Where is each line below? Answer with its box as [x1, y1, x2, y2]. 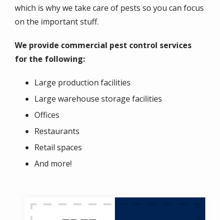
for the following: [15, 54, 85, 64]
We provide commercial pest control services [15, 40, 192, 51]
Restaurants [34, 126, 80, 137]
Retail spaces [34, 142, 82, 153]
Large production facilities [34, 77, 131, 88]
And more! [34, 158, 72, 169]
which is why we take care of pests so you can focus [15, 2, 204, 13]
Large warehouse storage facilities [34, 93, 162, 104]
